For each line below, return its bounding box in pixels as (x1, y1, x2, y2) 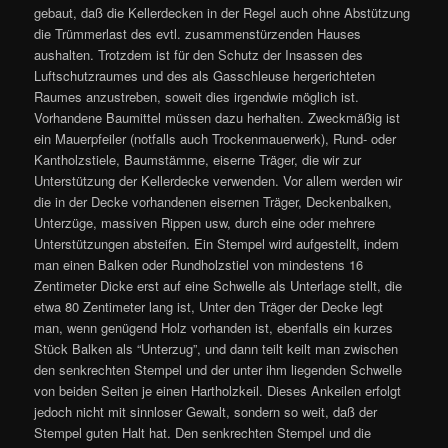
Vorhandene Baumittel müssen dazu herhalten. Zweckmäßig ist (34, 108, 401, 127)
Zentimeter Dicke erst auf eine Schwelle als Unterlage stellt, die (34, 276, 403, 295)
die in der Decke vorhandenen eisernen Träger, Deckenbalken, (34, 192, 393, 211)
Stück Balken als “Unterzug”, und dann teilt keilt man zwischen (34, 339, 399, 358)
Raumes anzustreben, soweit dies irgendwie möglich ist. (34, 87, 360, 106)
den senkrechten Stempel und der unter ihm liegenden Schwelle (34, 360, 403, 379)
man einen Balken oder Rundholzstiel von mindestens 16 (34, 255, 364, 274)
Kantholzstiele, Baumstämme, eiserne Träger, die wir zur (34, 150, 362, 169)
